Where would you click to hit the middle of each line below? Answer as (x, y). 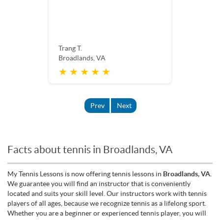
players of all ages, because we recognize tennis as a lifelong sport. (107, 204)
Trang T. (70, 48)
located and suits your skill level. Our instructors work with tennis (107, 194)
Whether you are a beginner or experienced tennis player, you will (107, 213)
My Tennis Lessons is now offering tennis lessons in (85, 174)
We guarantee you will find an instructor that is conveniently (99, 184)
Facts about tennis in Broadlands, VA (90, 150)
